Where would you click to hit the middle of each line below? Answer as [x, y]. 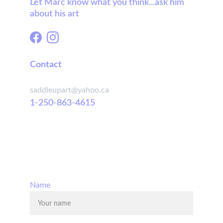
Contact [46, 65]
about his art [55, 14]
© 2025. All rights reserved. [77, 165]
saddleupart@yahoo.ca [69, 90]
